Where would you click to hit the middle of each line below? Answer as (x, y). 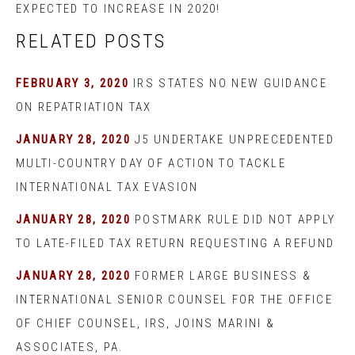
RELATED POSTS (91, 41)
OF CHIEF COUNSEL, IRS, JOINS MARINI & (146, 323)
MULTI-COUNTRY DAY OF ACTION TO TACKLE (151, 163)
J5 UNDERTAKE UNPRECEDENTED (235, 139)
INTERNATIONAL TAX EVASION (107, 187)
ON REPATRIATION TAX (84, 107)
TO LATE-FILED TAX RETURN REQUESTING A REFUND (176, 243)
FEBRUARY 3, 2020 (73, 83)
